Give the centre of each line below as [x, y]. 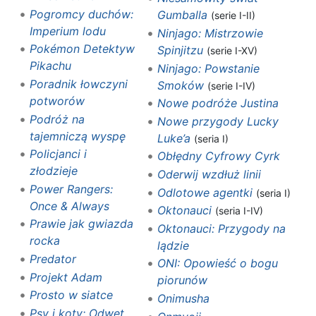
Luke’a [174, 138]
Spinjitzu [180, 50]
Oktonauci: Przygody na [221, 228]
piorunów [182, 280]
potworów [57, 101]
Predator [53, 259]
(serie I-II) [233, 16]
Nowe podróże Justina [218, 103]
